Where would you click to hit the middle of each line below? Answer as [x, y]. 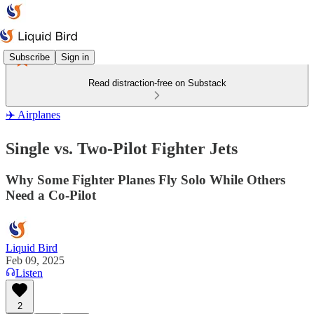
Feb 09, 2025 [35, 260]
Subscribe [29, 57]
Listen [29, 273]
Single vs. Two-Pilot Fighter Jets [122, 148]
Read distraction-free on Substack [157, 83]
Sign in [75, 57]
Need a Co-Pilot [51, 195]
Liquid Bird [32, 247]
